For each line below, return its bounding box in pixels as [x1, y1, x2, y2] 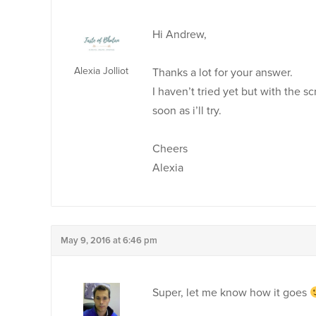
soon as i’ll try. [152, 104, 221, 118]
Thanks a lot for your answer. [152, 66, 293, 80]
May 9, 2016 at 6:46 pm [61, 235, 157, 246]
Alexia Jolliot [74, 65, 128, 77]
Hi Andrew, [152, 28, 207, 42]
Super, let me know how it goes [152, 286, 310, 300]
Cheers [152, 142, 188, 156]
